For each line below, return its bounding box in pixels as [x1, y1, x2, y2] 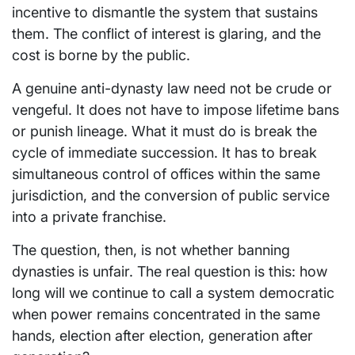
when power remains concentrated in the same [12, 306, 320, 323]
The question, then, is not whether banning [12, 242, 290, 259]
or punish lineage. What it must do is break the [12, 123, 317, 140]
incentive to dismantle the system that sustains [12, 4, 318, 21]
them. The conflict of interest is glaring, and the [12, 25, 321, 43]
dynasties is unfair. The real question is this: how [12, 263, 327, 281]
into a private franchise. [12, 208, 166, 226]
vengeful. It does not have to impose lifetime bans [12, 101, 339, 119]
